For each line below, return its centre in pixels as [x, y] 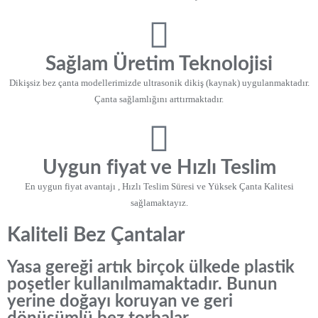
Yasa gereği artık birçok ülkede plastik [151, 268]
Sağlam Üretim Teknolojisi [159, 64]
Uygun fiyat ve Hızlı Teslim [159, 168]
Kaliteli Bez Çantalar [96, 235]
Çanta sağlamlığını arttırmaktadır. [159, 99]
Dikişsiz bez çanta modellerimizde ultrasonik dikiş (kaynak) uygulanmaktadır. [159, 83]
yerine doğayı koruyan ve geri [120, 302]
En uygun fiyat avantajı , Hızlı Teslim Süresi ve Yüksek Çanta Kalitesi [159, 186]
